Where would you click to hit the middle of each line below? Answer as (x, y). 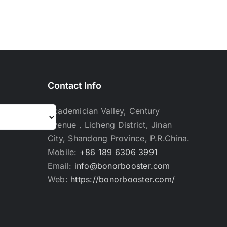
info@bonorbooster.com (122, 166)
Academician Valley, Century (104, 111)
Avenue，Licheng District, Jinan (110, 125)
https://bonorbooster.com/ (123, 179)
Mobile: (64, 152)
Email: (61, 166)
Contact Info (74, 85)
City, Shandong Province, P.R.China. (119, 138)
